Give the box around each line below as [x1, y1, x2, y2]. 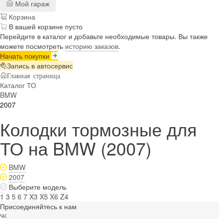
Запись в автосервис [7, 60, 73, 70]
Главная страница [7, 71, 60, 79]
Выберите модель [9, 181, 66, 192]
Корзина [7, 11, 35, 22]
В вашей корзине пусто [9, 21, 83, 31]
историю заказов [65, 41, 118, 51]
